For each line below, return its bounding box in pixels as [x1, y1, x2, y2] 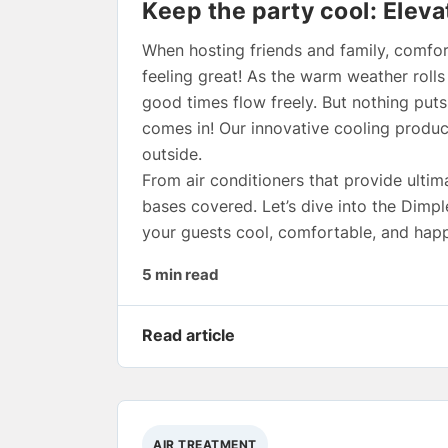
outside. [142, 143, 202, 164]
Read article [142, 324, 235, 345]
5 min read [142, 265, 219, 284]
